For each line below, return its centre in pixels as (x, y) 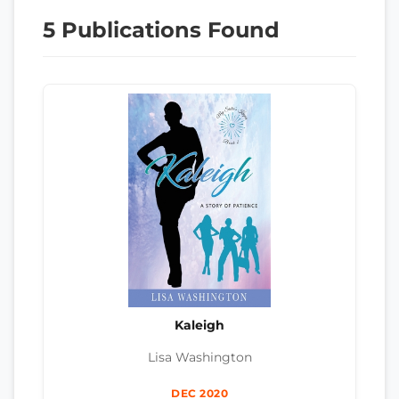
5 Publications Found (161, 29)
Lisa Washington (199, 358)
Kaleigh (199, 325)
